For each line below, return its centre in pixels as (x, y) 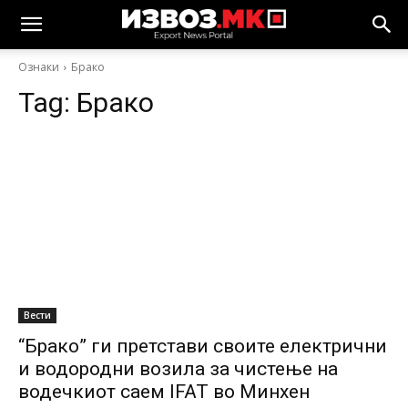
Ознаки (39, 67)
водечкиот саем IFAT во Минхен (164, 392)
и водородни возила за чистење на (178, 369)
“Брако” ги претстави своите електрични (203, 346)
